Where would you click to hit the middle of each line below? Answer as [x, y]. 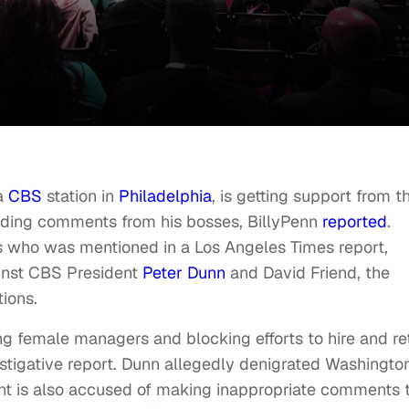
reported [355, 222]
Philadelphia [165, 196]
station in [83, 196]
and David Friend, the [308, 273]
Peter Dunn [184, 273]
